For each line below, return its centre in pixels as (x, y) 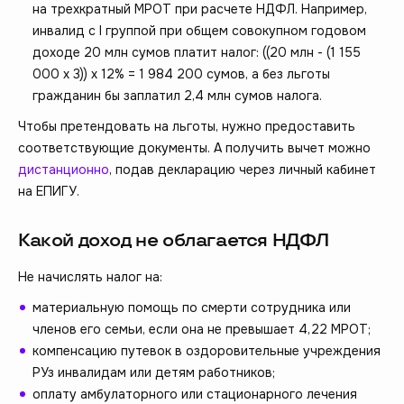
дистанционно (64, 170)
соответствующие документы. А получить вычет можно (194, 148)
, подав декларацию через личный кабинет (243, 170)
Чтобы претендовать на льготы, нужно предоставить (187, 127)
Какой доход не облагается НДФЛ (174, 241)
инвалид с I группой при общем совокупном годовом (199, 31)
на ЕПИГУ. (49, 192)
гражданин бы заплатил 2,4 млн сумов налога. (177, 96)
